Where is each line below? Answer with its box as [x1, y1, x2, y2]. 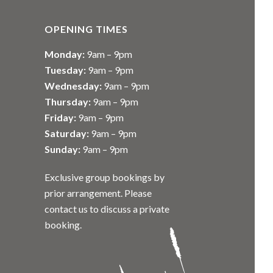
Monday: [44, 48, 85, 60]
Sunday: [44, 143, 80, 155]
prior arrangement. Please [44, 187, 152, 199]
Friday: [44, 112, 76, 123]
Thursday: [44, 96, 91, 107]
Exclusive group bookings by [44, 171, 165, 183]
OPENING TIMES [44, 23, 128, 35]
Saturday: [44, 127, 89, 139]
